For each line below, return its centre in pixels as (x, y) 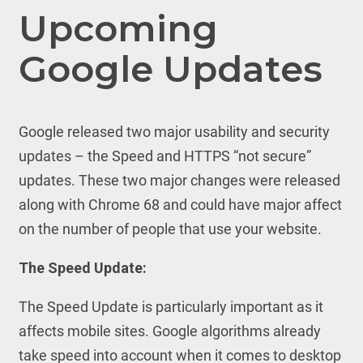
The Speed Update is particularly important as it (171, 307)
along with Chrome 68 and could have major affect (180, 205)
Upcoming (118, 28)
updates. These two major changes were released (179, 180)
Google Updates (170, 68)
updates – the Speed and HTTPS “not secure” (164, 156)
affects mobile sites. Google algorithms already (169, 331)
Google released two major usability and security (174, 132)
